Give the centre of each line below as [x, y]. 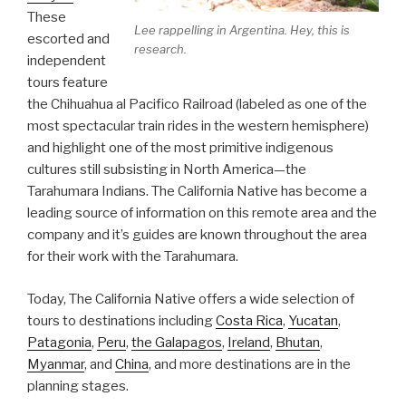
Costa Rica [249, 320]
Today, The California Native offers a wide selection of [191, 299]
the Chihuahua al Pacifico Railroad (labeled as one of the [197, 105]
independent [67, 61]
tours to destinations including [121, 320]
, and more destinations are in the [250, 364]
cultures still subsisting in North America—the [167, 170]
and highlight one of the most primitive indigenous [180, 148]
